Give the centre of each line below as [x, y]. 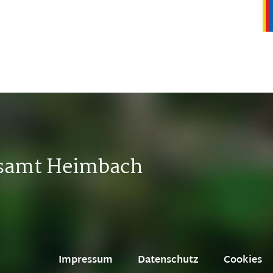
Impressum [86, 261]
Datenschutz [168, 261]
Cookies [243, 261]
